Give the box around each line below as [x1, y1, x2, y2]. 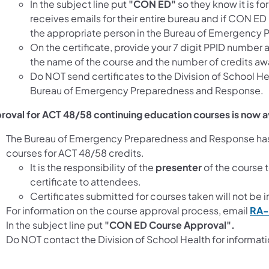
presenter [156, 160, 202, 174]
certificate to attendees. [30, 175, 141, 188]
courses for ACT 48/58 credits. [6, 146, 144, 159]
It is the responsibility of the [30, 160, 156, 174]
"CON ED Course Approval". [104, 218, 235, 231]
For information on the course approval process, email [6, 204, 250, 217]
